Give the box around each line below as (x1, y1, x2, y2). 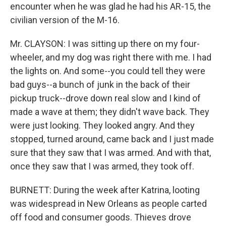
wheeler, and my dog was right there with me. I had (10, 52, 211, 63)
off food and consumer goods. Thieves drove (10, 212, 191, 222)
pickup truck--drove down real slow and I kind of (10, 93, 201, 103)
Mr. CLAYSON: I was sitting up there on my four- (10, 38, 200, 49)
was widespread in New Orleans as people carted (10, 198, 207, 209)
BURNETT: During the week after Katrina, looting (10, 185, 200, 195)
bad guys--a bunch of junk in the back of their (10, 79, 190, 90)
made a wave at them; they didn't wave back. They (10, 106, 209, 117)
